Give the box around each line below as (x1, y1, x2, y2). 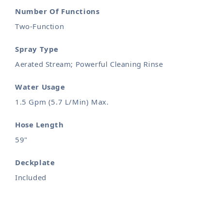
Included (15, 172, 46, 182)
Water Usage (15, 82, 65, 92)
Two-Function (15, 21, 64, 31)
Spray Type (15, 44, 59, 54)
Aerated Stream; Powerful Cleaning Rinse (15, 59, 163, 69)
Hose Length (15, 120, 64, 129)
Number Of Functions (15, 6, 100, 16)
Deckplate (15, 157, 55, 167)
